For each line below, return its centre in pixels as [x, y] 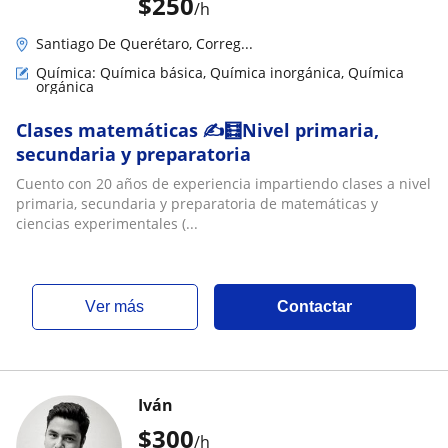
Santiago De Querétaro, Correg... [144, 43]
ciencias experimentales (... [107, 223]
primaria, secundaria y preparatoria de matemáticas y [197, 203]
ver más [120, 306]
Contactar [315, 306]
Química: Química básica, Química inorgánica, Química [220, 72]
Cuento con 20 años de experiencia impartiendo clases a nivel [223, 183]
